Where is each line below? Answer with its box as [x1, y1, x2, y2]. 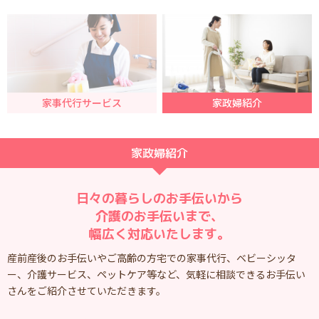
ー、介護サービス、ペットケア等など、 [7, 267, 186, 282]
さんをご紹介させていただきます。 [7, 283, 166, 298]
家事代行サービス [41, 95, 122, 110]
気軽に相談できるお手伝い [186, 267, 305, 282]
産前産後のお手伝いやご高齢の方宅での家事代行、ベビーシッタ [7, 251, 296, 266]
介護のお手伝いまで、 [95, 207, 224, 226]
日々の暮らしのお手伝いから [76, 189, 243, 208]
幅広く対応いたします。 [89, 225, 230, 244]
